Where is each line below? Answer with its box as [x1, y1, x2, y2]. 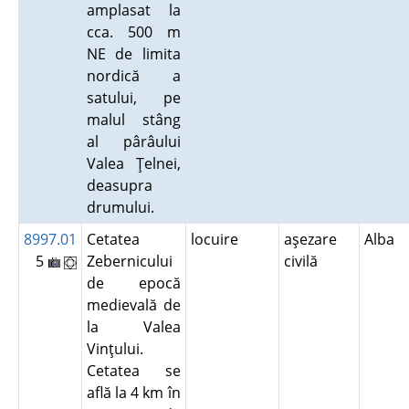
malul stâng [86, 110, 181, 130]
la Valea [86, 317, 181, 337]
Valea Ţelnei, [86, 153, 181, 173]
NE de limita [86, 44, 181, 64]
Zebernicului [86, 251, 173, 271]
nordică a [86, 66, 181, 86]
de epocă [86, 273, 181, 293]
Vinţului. [86, 339, 143, 359]
